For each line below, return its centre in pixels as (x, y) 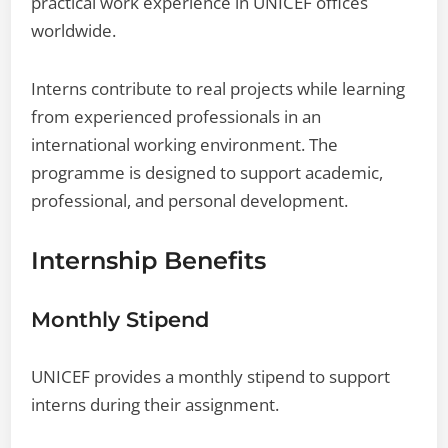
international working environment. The (185, 144)
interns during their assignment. (155, 404)
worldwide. (74, 30)
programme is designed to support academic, (207, 172)
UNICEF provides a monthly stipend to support (211, 376)
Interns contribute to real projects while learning (218, 88)
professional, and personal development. (190, 200)
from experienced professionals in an (176, 116)
